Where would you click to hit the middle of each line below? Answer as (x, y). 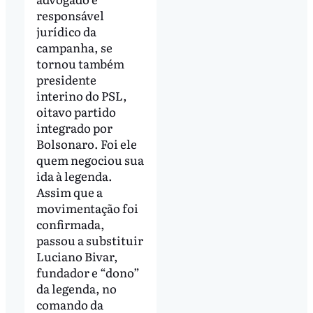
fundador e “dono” (88, 272)
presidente (66, 80)
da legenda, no (76, 289)
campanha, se (74, 48)
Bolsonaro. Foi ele (86, 144)
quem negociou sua (90, 160)
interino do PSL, (81, 96)
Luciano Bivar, (77, 256)
